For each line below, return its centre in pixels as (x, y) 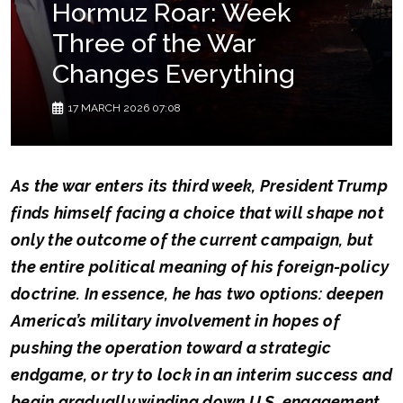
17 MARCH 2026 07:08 (125, 108)
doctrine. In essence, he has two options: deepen (197, 294)
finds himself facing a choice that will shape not (197, 213)
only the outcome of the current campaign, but (193, 240)
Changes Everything (174, 74)
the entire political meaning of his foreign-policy (200, 267)
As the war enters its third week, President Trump (199, 186)
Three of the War (154, 44)
